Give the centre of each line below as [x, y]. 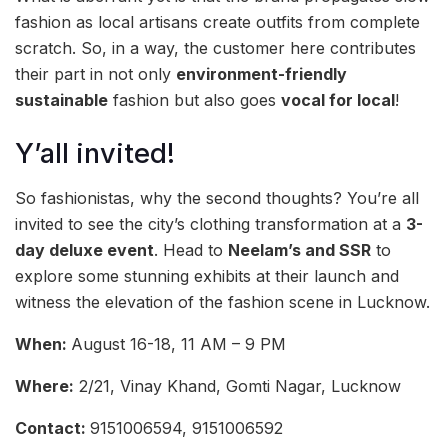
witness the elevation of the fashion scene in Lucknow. [222, 302]
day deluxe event [84, 250]
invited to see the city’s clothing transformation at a [210, 224]
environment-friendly [261, 73]
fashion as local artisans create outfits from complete [217, 21]
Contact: [52, 428]
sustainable [61, 99]
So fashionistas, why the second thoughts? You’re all [217, 198]
